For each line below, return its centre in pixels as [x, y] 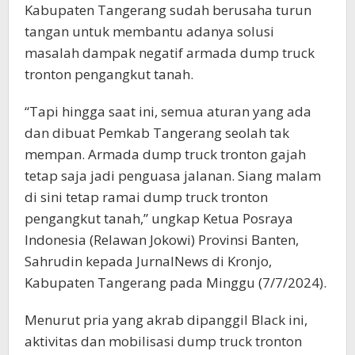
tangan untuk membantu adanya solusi [149, 31]
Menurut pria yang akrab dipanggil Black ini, [166, 319]
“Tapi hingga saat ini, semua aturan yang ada [168, 111]
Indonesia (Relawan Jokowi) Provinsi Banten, [162, 239]
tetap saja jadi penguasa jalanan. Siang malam [173, 175]
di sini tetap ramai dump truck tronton [146, 197]
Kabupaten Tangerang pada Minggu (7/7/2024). [176, 282]
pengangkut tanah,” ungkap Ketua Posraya [159, 218]
